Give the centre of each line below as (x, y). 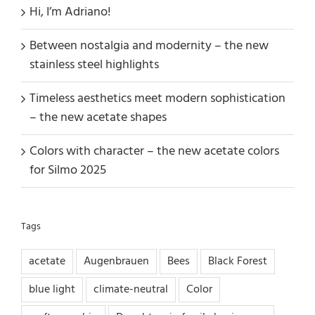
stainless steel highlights (94, 65)
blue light (52, 289)
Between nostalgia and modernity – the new (149, 46)
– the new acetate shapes (98, 118)
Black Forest (238, 261)
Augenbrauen (116, 261)
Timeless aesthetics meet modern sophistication (157, 99)
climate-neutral (131, 289)
